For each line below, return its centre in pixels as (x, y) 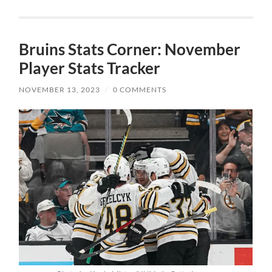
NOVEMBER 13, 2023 (60, 90)
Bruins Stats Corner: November (130, 49)
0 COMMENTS (140, 90)
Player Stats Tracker (90, 68)
